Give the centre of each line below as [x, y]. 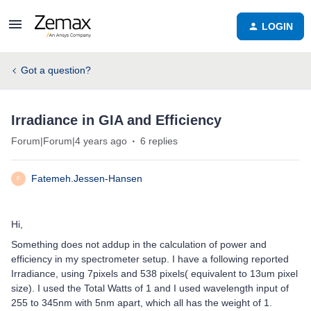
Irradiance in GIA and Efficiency [116, 120]
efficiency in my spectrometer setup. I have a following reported [150, 259]
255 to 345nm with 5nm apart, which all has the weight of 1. [143, 303]
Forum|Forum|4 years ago [69, 141]
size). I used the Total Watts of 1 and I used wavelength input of [151, 288]
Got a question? [56, 70]
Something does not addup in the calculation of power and [139, 244]
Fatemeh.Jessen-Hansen [87, 178]
